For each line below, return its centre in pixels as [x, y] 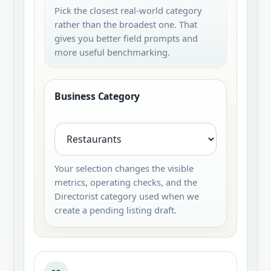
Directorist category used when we [127, 196]
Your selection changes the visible [124, 168]
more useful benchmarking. [112, 52]
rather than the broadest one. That [126, 24]
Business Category [97, 96]
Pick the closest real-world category [128, 10]
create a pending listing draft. [116, 210]
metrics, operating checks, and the [126, 182]
